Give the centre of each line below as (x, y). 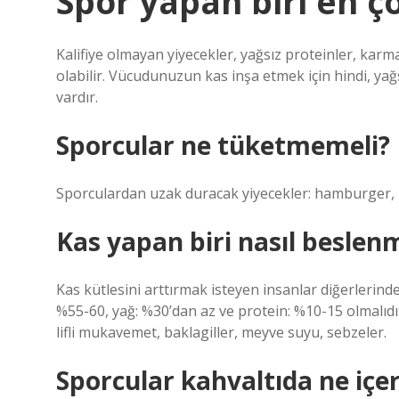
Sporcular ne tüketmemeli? (223, 145)
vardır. (77, 97)
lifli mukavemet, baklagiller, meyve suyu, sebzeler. (221, 332)
